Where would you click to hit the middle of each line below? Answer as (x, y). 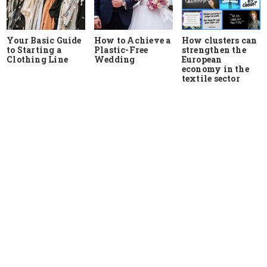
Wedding (115, 60)
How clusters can (219, 41)
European (202, 60)
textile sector (211, 79)
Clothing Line (37, 60)
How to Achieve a (133, 41)
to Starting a (34, 50)
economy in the (215, 69)
